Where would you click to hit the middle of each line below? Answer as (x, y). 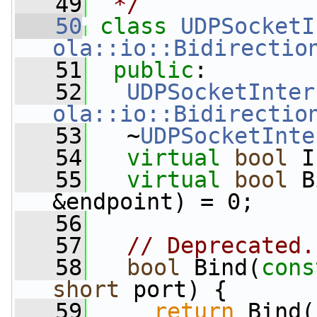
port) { (173, 289)
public (154, 70)
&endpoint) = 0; (153, 202)
